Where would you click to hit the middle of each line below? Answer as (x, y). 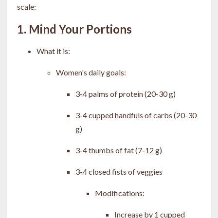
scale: (27, 6)
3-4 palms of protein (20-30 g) (126, 93)
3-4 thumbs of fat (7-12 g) (119, 150)
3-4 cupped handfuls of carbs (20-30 (136, 115)
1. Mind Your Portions (74, 29)
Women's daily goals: (91, 72)
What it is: (54, 51)
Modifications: (120, 193)
